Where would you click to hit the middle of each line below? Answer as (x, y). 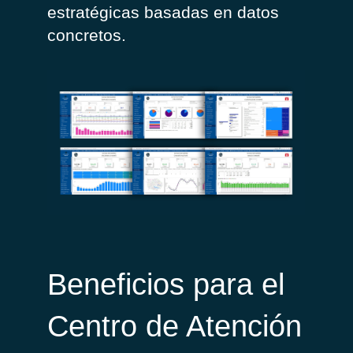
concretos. (87, 35)
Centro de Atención (175, 327)
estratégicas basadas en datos (163, 13)
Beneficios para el (166, 285)
